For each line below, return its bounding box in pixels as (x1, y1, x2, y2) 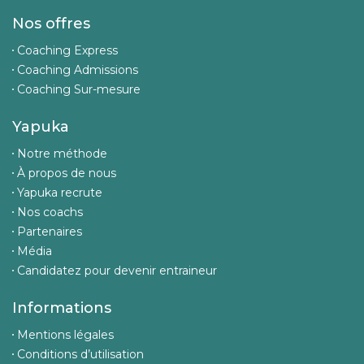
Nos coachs (17, 205, 83, 220)
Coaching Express (17, 43, 118, 58)
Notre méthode (17, 146, 107, 162)
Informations (12, 299, 111, 318)
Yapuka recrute (17, 185, 102, 201)
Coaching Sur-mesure (17, 82, 141, 97)
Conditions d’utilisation (17, 347, 144, 362)
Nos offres (12, 15, 90, 33)
